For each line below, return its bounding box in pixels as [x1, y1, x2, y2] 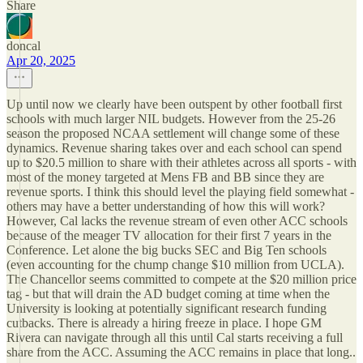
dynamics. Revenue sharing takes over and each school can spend [6, 141, 342, 155]
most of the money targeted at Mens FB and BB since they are [6, 170, 324, 184]
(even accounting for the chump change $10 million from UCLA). [6, 258, 344, 271]
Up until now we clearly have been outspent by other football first [6, 97, 342, 111]
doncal [6, 39, 41, 53]
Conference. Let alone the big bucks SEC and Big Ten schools [6, 243, 327, 257]
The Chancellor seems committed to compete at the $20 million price [6, 272, 357, 286]
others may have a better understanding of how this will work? [6, 199, 325, 213]
